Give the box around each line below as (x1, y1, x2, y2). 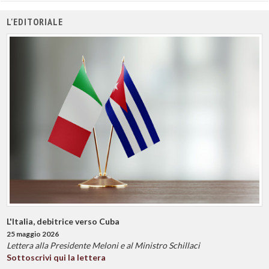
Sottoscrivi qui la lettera (7, 252, 106, 262)
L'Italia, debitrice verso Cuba (7, 216, 119, 226)
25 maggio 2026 (7, 229, 59, 238)
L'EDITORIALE (7, 16, 63, 28)
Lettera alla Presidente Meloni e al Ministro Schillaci (7, 240, 200, 250)
